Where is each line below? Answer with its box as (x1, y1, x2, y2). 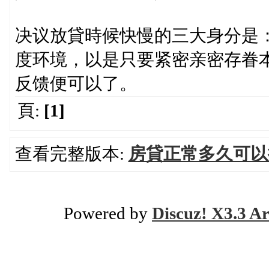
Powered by (64, 204, 152, 223)
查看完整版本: (14, 144, 128, 163)
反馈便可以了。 (14, 74, 137, 93)
